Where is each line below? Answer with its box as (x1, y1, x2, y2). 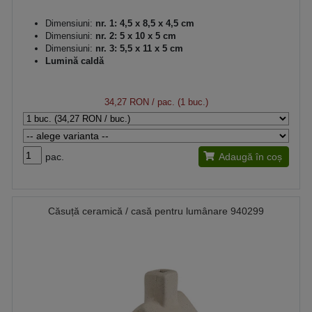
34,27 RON (104, 96, 149, 107)
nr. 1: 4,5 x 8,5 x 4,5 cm (93, 17, 194, 29)
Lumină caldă (45, 55, 104, 66)
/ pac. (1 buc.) (148, 96, 208, 107)
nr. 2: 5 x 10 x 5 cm (93, 30, 176, 41)
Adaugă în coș (219, 150, 282, 162)
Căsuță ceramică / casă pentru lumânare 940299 (48, 205, 264, 217)
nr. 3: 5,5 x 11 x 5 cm (93, 42, 183, 54)
